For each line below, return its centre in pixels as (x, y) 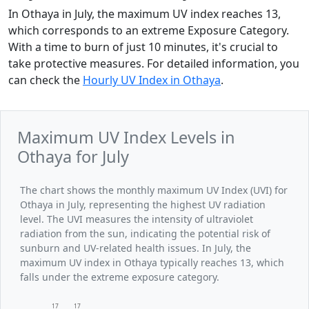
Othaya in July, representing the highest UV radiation (143, 205)
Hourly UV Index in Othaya (152, 80)
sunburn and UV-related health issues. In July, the (136, 248)
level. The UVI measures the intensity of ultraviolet (137, 219)
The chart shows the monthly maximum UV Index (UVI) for (154, 190)
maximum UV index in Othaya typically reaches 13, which (152, 263)
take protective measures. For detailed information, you (154, 64)
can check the (46, 80)
